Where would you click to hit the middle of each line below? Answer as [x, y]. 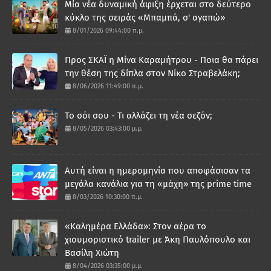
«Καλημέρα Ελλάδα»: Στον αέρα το [135, 226]
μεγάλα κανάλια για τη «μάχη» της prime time [158, 184]
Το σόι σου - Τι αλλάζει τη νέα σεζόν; [139, 115]
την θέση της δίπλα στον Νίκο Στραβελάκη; [152, 73]
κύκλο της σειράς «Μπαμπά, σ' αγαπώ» [145, 17]
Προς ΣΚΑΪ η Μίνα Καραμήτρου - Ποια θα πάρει [162, 60]
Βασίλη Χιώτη [92, 253]
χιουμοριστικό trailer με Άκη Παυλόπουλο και [158, 239]
